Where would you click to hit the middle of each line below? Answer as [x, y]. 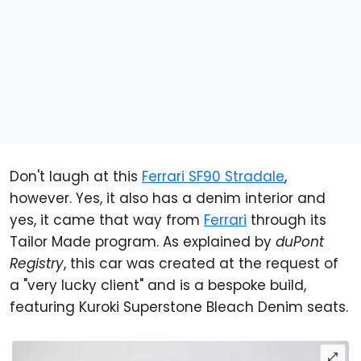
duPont [300, 242]
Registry [37, 264]
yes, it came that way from [107, 220]
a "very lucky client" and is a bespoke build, [158, 286]
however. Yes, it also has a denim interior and [168, 199]
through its [286, 220]
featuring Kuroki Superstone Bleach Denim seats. [179, 307]
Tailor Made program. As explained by [143, 242]
